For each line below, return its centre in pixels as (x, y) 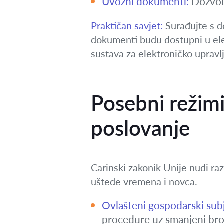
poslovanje (140, 128)
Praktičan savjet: (127, 25)
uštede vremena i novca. (144, 181)
